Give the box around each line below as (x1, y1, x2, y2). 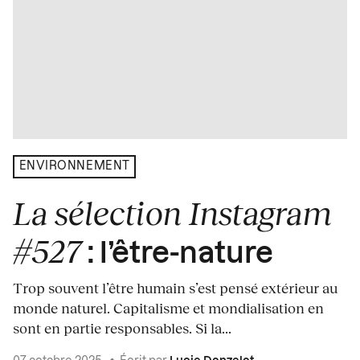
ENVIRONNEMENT (18, 161, 130, 173)
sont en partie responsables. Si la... (13, 318, 231, 337)
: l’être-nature (82, 239, 273, 268)
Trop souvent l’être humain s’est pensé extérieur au (13, 278, 337, 297)
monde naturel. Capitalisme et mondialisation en (13, 298, 324, 317)
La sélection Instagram (13, 192, 332, 231)
